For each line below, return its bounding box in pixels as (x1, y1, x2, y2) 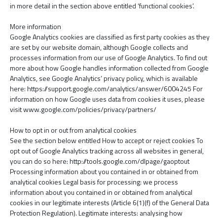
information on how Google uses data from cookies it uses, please (10, 94, 205, 104)
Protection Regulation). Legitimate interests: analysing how (10, 208, 183, 218)
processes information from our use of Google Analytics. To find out (10, 52, 207, 63)
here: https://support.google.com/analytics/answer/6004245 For (10, 83, 203, 94)
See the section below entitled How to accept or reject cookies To (10, 135, 203, 146)
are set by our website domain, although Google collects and (10, 42, 188, 52)
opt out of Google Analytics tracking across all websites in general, (10, 146, 204, 156)
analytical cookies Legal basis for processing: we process (10, 177, 178, 187)
